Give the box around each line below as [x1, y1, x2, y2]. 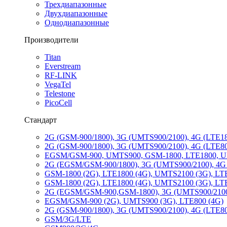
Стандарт [24, 116, 57, 124]
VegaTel [45, 80, 71, 89]
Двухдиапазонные [45, 9, 107, 18]
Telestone [45, 89, 75, 98]
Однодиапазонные [45, 18, 109, 27]
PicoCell [45, 98, 72, 107]
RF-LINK [45, 71, 77, 80]
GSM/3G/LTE [45, 215, 91, 223]
